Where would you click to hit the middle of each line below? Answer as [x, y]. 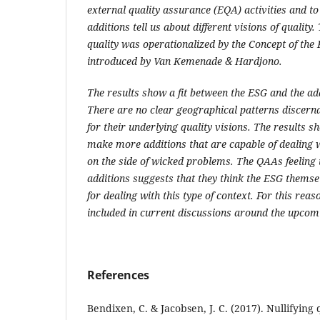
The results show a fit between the [167, 92]
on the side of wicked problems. [160, 161]
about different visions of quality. [238, 26]
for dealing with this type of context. [170, 195]
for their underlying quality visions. [169, 126]
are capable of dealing [262, 144]
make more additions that [149, 144]
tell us [147, 26]
